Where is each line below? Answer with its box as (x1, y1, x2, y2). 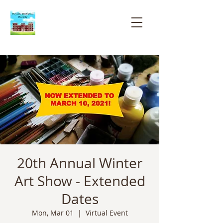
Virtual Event (85, 208, 128, 218)
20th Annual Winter (17, 154, 142, 172)
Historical (58, 18, 102, 28)
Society (63, 30, 97, 40)
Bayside (62, 6, 98, 16)
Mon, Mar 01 (31, 208, 74, 218)
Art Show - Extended (14, 172, 145, 190)
